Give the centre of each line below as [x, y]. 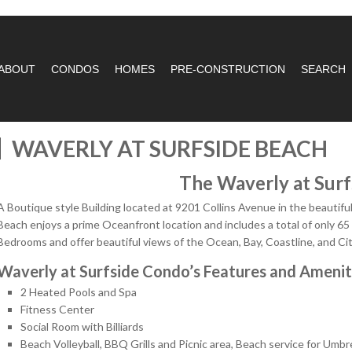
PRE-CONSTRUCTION [227, 70]
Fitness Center [57, 310]
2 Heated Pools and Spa [79, 292]
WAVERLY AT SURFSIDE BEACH [170, 149]
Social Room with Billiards [82, 327]
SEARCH [323, 70]
